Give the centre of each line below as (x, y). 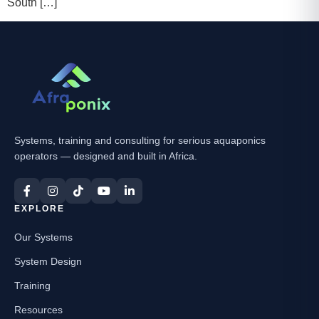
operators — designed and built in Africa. (106, 156)
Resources (38, 310)
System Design (48, 262)
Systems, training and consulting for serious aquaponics (140, 141)
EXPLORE (40, 209)
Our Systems (43, 237)
